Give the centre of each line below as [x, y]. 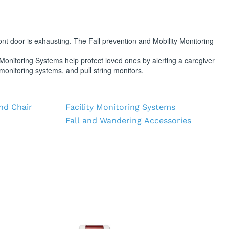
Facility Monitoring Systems [120, 107]
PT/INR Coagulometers [96, 8]
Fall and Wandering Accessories [128, 120]
